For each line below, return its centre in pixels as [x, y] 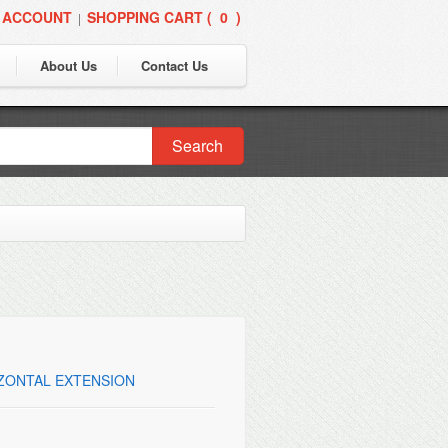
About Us [68, 65]
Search [198, 145]
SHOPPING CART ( [149, 17]
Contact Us [174, 65]
